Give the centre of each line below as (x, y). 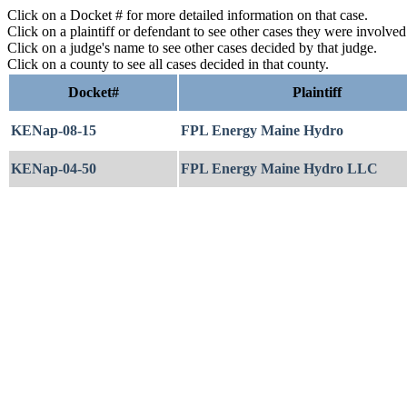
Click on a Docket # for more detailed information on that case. (188, 15)
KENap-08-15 (54, 130)
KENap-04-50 (54, 169)
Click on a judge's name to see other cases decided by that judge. (192, 48)
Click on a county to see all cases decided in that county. (168, 64)
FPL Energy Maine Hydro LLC (279, 169)
